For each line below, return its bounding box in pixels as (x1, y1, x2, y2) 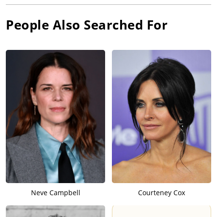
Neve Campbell (31, 188, 80, 198)
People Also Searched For (6, 16, 168, 34)
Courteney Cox (138, 188, 185, 198)
